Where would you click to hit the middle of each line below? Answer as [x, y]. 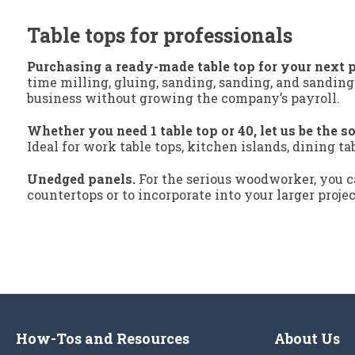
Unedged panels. [81, 179]
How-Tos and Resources [103, 339]
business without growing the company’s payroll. [183, 98]
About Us [307, 339]
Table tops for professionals [160, 36]
